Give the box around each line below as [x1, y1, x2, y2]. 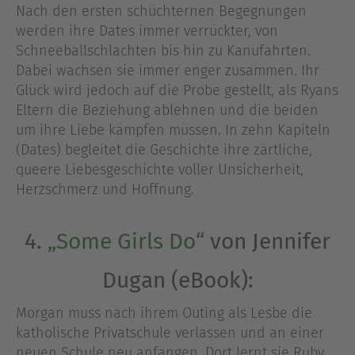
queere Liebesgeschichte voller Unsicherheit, [16, 160, 303, 178]
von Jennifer [204, 228, 330, 255]
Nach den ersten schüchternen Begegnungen [16, 2, 307, 20]
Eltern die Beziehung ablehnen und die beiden [16, 101, 319, 119]
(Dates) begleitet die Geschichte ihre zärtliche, [16, 140, 312, 158]
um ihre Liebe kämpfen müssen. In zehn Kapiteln [16, 120, 330, 139]
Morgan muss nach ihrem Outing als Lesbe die [16, 304, 312, 323]
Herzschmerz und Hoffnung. [16, 180, 194, 198]
